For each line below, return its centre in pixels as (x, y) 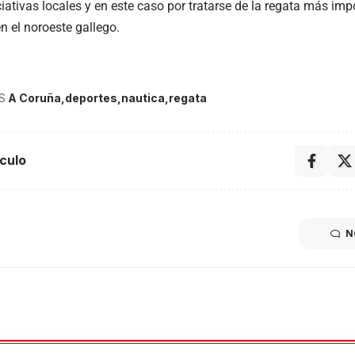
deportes (91, 97)
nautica (143, 97)
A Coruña (34, 97)
